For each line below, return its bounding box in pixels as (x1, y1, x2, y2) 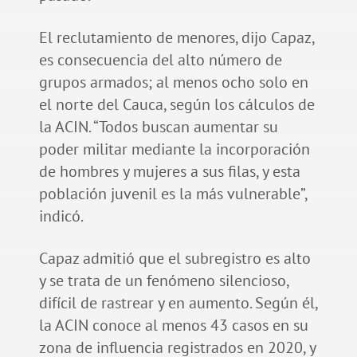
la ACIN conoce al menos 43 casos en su (38, 314, 308, 335)
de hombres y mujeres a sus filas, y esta (38, 160, 300, 182)
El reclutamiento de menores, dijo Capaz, (38, 26, 314, 48)
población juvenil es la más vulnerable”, (38, 182, 307, 204)
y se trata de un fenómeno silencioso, (38, 269, 288, 291)
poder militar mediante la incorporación (38, 138, 310, 159)
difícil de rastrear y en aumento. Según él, (38, 292, 317, 313)
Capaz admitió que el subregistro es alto (38, 247, 311, 269)
